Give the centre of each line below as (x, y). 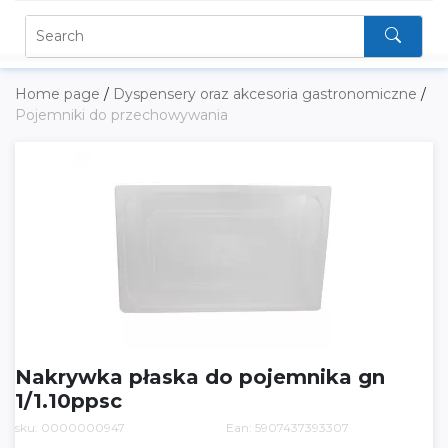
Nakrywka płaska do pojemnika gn (200, 377)
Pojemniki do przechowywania (121, 115)
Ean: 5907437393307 (287, 427)
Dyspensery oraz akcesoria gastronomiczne (267, 94)
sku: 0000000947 (70, 427)
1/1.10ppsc (68, 401)
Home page (59, 94)
